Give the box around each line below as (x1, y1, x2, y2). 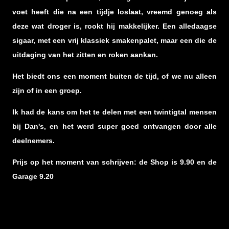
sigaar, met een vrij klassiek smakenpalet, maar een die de (12, 36, 217, 44)
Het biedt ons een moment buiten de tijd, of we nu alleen (12, 72, 217, 80)
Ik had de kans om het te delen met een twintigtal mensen (12, 107, 217, 116)
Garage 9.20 (12, 172, 54, 180)
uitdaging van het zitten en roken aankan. (12, 50, 158, 59)
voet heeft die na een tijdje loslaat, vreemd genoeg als (12, 7, 217, 16)
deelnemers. (12, 136, 55, 145)
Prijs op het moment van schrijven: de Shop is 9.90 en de (12, 157, 217, 166)
